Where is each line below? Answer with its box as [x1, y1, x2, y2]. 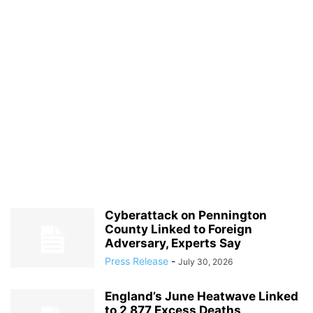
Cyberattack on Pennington [105, 208, 267, 222]
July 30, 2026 [178, 256, 233, 267]
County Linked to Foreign [105, 222, 252, 236]
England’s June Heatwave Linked [105, 289, 298, 303]
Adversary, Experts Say [105, 236, 241, 250]
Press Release [105, 255, 168, 267]
